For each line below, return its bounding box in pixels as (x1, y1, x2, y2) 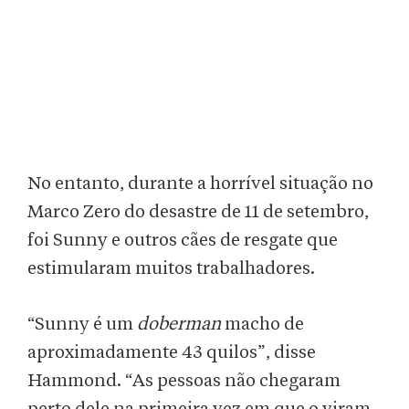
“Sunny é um (27, 315, 137, 334)
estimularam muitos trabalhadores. (27, 259, 315, 278)
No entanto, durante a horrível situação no (27, 174, 373, 194)
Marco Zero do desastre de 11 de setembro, (27, 203, 369, 222)
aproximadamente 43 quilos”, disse (27, 343, 316, 362)
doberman (137, 315, 221, 334)
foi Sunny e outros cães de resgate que (27, 231, 338, 250)
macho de (221, 315, 304, 334)
